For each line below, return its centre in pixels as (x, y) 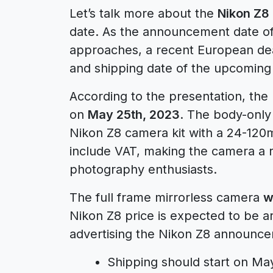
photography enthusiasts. (143, 169)
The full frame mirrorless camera (166, 197)
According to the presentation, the (171, 96)
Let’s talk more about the (144, 13)
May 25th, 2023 (134, 115)
